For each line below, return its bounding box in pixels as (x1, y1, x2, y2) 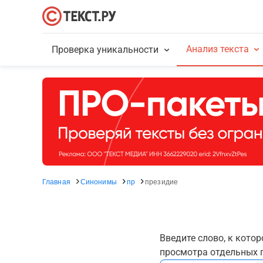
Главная (42, 176, 70, 186)
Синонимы (80, 176, 117, 186)
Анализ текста (186, 43, 249, 55)
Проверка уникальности (52, 44, 159, 55)
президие (145, 176, 178, 186)
